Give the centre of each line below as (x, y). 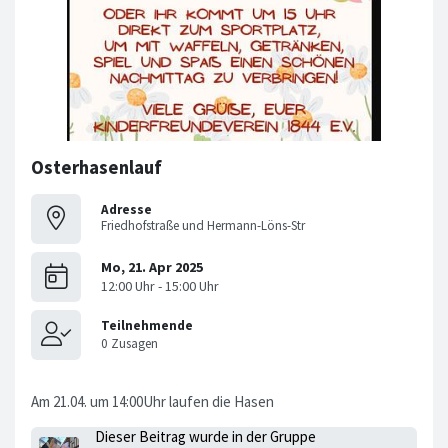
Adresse (126, 210)
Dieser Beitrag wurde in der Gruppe (205, 436)
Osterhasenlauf (96, 167)
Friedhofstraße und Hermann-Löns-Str (203, 226)
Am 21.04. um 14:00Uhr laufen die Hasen (152, 401)
